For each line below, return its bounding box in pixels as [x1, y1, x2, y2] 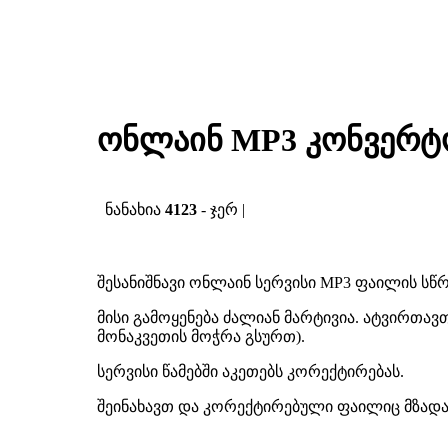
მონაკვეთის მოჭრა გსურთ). [97, 328, 305, 345]
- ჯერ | [197, 201, 253, 218]
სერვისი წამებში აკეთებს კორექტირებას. [97, 363, 404, 380]
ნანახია [97, 201, 165, 218]
